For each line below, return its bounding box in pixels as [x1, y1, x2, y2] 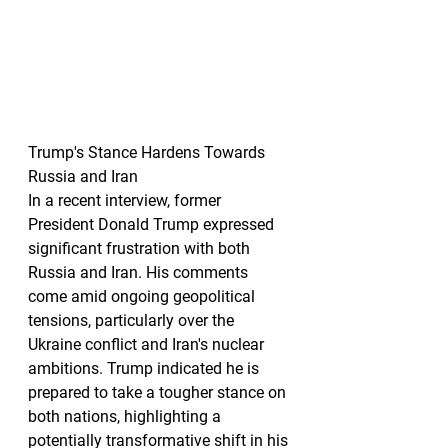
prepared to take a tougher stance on [28, 383, 290, 402]
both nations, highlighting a [28, 407, 225, 426]
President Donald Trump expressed [28, 215, 278, 234]
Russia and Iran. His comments [28, 263, 252, 282]
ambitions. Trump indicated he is [28, 359, 263, 378]
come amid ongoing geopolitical [28, 287, 259, 306]
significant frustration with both [28, 239, 254, 258]
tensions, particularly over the [28, 311, 238, 330]
